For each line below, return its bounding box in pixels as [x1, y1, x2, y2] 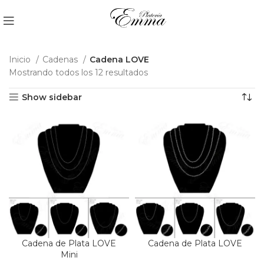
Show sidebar [22, 92, 82, 103]
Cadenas [42, 54, 80, 65]
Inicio [9, 54, 33, 65]
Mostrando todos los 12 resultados [9, 67, 148, 78]
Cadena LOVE [90, 54, 149, 65]
